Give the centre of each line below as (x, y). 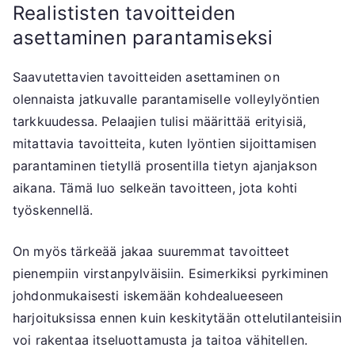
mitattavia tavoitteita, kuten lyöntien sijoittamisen (165, 144)
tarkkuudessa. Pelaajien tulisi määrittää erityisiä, (160, 122)
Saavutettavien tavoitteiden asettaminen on (146, 77)
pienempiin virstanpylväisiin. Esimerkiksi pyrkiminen (171, 274)
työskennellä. (53, 210)
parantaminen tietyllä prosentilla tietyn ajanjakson (165, 166)
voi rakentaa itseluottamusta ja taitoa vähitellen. (160, 340)
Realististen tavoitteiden (124, 13)
